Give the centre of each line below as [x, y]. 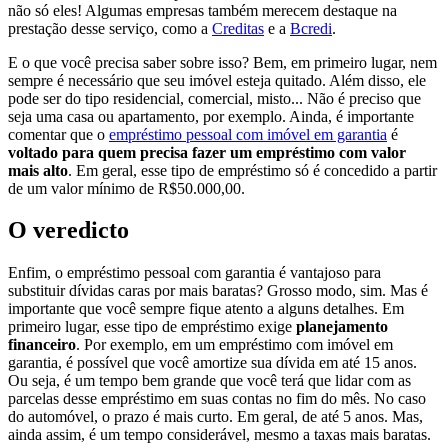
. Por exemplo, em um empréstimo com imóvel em [234, 345]
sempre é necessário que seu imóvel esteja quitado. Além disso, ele [217, 80]
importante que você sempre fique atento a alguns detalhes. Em [206, 309]
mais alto [38, 170]
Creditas [238, 28]
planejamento [342, 327]
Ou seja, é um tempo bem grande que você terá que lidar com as [209, 381]
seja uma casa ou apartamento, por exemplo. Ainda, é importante [211, 116]
